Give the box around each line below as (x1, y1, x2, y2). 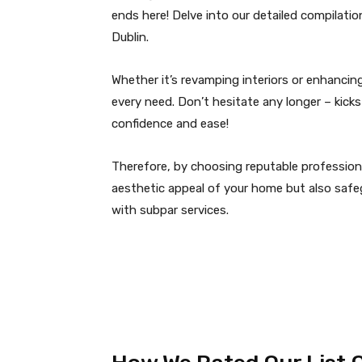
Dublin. (112, 30, 149, 45)
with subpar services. (112, 203, 229, 218)
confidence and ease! (112, 116, 229, 132)
